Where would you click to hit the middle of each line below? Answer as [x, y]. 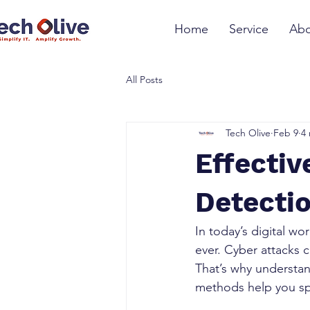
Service [248, 29]
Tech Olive [248, 133]
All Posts [144, 80]
